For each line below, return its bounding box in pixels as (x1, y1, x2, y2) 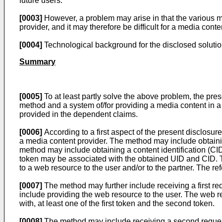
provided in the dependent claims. (19, 110, 138, 118)
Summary (19, 57, 55, 66)
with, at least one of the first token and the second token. (19, 199, 215, 208)
